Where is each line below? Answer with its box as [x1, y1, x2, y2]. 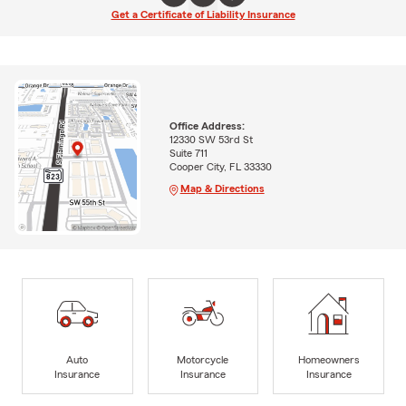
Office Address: [169, 121, 245, 132]
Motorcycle [177, 353, 229, 365]
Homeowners [297, 353, 360, 365]
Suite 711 [169, 148, 208, 159]
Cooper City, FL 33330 [169, 161, 272, 173]
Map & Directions [179, 183, 265, 195]
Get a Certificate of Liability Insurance [111, 9, 295, 20]
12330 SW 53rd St [169, 134, 253, 146]
